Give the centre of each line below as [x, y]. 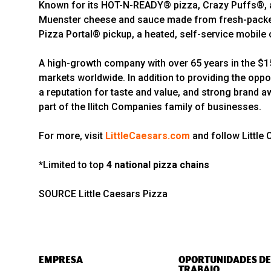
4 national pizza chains [157, 165]
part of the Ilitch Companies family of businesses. [150, 107]
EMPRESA [61, 260]
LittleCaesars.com [148, 136]
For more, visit [72, 136]
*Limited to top [71, 165]
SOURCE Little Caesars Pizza [103, 194]
